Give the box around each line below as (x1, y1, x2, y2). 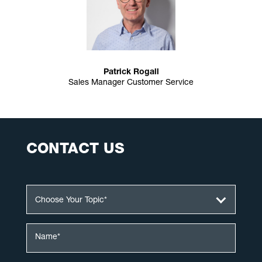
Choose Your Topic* (35, 196, 107, 205)
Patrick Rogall (103, 68, 159, 77)
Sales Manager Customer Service (68, 78, 194, 87)
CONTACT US (26, 142, 125, 157)
